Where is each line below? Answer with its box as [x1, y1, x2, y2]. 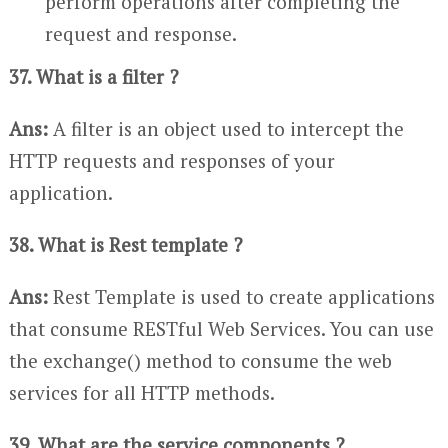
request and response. [45, 21, 238, 47]
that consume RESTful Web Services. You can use [8, 316, 434, 342]
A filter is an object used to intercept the [47, 116, 404, 142]
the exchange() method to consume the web [8, 348, 392, 374]
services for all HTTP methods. [8, 380, 275, 406]
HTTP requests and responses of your [8, 148, 335, 174]
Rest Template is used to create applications [47, 284, 435, 310]
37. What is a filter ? [8, 64, 178, 90]
